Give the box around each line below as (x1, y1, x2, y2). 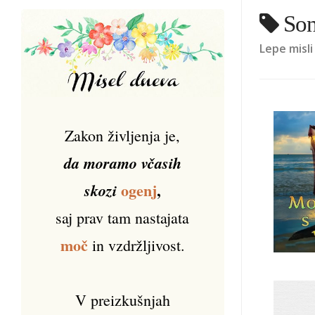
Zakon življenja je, (65, 124, 181, 146)
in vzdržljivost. (87, 234, 185, 255)
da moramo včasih (63, 151, 181, 174)
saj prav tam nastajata (56, 207, 190, 228)
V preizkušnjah (75, 289, 170, 310)
